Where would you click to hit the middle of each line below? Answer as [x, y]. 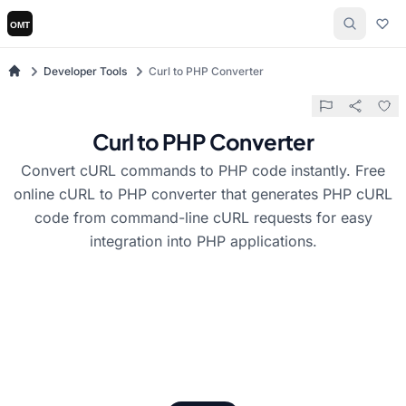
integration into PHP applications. [203, 241]
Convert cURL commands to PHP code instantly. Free [203, 170]
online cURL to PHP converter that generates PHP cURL [203, 194]
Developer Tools [85, 71]
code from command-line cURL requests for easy [203, 217]
